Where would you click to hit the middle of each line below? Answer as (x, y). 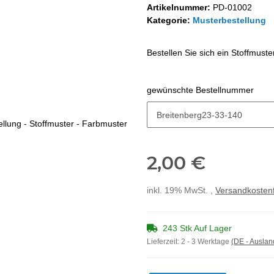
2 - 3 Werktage (206, 242)
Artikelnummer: (180, 7)
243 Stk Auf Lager (197, 228)
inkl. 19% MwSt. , (181, 190)
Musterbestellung (229, 20)
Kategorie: (170, 20)
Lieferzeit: (164, 242)
